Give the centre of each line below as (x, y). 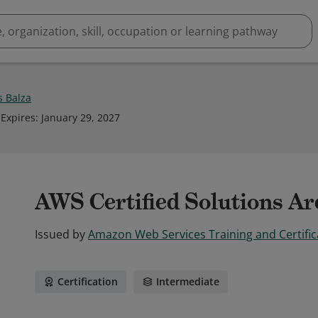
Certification (88, 281)
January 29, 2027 (81, 117)
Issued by (60, 234)
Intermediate (188, 281)
